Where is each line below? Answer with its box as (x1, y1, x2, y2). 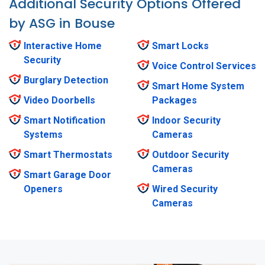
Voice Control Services (152, 60, 256, 72)
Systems (24, 129, 63, 141)
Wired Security (152, 183, 218, 195)
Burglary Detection (24, 75, 108, 86)
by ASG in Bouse (9, 14, 115, 33)
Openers (24, 183, 63, 195)
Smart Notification (24, 115, 105, 127)
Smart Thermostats (24, 149, 112, 161)
